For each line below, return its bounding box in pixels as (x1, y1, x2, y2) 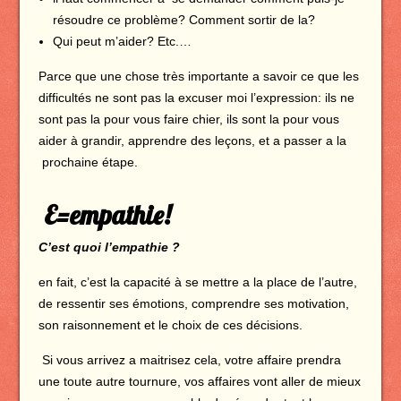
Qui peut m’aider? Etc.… (52, 34, 192, 48)
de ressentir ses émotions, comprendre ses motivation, (38, 296, 349, 311)
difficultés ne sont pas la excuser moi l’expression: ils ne (38, 90, 354, 105)
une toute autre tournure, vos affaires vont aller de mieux (38, 374, 361, 388)
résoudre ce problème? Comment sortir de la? (52, 13, 315, 27)
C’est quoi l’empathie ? (38, 240, 180, 254)
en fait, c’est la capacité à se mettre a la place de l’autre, (38, 275, 357, 289)
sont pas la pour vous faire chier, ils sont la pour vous (38, 112, 339, 126)
